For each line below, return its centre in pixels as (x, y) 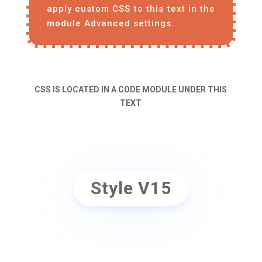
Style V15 (131, 188)
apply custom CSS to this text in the (131, 9)
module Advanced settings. (110, 24)
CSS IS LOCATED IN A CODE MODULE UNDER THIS (131, 90)
